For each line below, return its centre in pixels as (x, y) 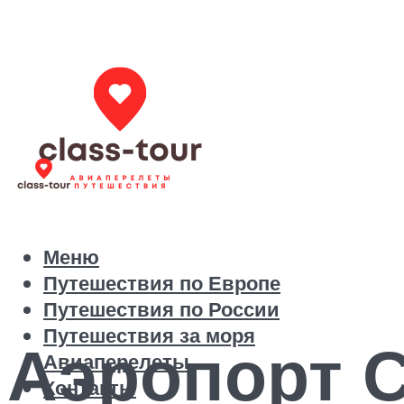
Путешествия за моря (149, 335)
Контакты (90, 388)
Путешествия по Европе (162, 283)
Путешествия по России (161, 309)
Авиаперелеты (116, 362)
